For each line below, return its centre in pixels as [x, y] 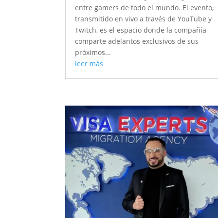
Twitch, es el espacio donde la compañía [141, 30]
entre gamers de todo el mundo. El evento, [145, 8]
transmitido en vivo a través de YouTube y [144, 19]
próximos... [93, 53]
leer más [89, 64]
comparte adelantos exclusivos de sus [137, 41]
